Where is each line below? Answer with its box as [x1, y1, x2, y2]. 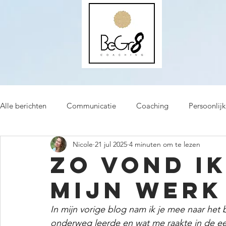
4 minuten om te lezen [129, 139, 200, 149]
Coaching [136, 100, 168, 110]
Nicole [73, 139, 93, 149]
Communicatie [67, 100, 116, 110]
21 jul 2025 [95, 139, 127, 149]
